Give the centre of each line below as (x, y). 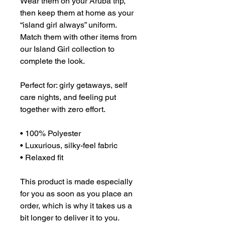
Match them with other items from (78, 37)
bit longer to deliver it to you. (70, 217)
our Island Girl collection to (67, 49)
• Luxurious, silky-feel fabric (69, 145)
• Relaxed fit (42, 157)
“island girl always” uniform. (69, 25)
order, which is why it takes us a (76, 205)
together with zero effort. (63, 109)
